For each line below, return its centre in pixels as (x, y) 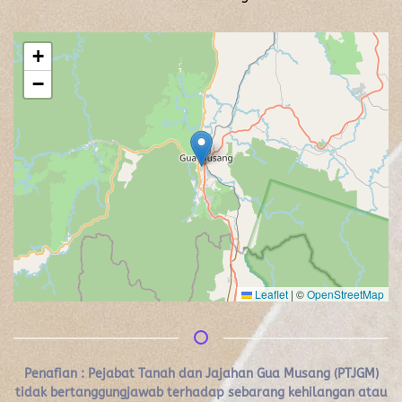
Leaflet (270, 294)
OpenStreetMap (345, 294)
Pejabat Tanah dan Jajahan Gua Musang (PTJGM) (233, 374)
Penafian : (54, 374)
